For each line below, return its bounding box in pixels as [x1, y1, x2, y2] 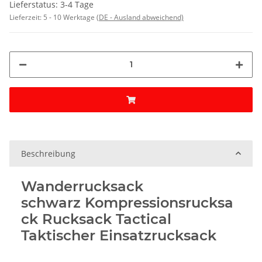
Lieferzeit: [9, 12, 43, 22]
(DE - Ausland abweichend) [96, 12, 184, 22]
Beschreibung [21, 147, 75, 159]
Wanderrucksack [21, 177, 143, 195]
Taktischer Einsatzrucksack [21, 226, 216, 244]
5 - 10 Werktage [43, 12, 96, 22]
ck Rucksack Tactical [21, 210, 171, 227]
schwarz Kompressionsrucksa [21, 194, 233, 211]
